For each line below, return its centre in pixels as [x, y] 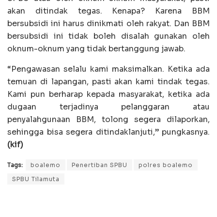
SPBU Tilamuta [36, 179]
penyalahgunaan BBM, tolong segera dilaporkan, [108, 120]
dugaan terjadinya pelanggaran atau [108, 107]
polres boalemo [166, 165]
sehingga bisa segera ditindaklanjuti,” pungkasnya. [108, 132]
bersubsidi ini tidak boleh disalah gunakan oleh [108, 36]
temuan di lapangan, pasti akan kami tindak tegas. [108, 82]
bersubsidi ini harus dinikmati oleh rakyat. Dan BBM [108, 24]
